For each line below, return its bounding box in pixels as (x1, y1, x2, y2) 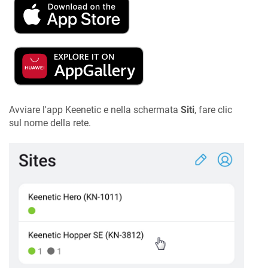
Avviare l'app (9, 103, 65, 115)
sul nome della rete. (9, 117, 91, 129)
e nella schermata (101, 103, 181, 115)
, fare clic (194, 103, 232, 115)
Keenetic (65, 103, 101, 115)
